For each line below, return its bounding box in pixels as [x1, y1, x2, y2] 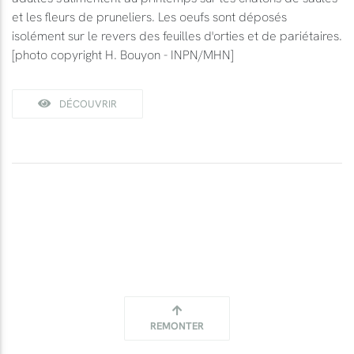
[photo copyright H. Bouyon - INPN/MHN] [12, 46, 234, 62]
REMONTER [150, 318, 204, 332]
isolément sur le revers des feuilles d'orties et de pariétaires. [12, 27, 342, 43]
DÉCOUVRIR [57, 96, 117, 110]
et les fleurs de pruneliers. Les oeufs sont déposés [12, 8, 287, 24]
